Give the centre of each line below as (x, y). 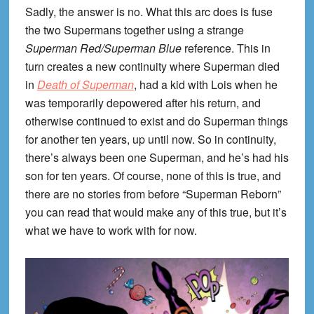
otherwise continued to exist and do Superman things (156, 121)
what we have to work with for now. (111, 231)
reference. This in (226, 48)
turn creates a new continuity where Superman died (152, 67)
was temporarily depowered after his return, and (143, 103)
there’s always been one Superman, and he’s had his (157, 158)
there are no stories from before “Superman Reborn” (153, 194)
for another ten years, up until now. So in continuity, (150, 139)
